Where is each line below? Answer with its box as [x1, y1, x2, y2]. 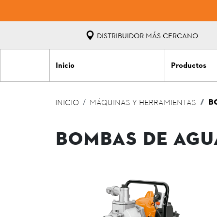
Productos [170, 61, 206, 71]
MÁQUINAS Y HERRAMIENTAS [90, 98, 196, 108]
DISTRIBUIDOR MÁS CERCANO [94, 31, 198, 41]
